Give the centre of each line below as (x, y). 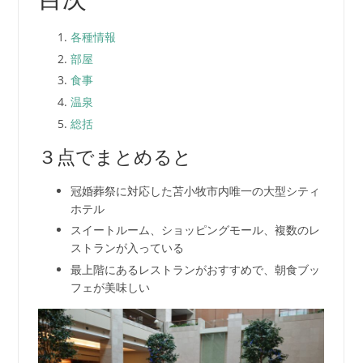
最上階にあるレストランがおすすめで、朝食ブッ (195, 270)
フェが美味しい (110, 288)
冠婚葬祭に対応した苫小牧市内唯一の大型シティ (195, 190)
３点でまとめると (115, 157)
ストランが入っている (127, 248)
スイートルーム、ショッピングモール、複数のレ (195, 230)
